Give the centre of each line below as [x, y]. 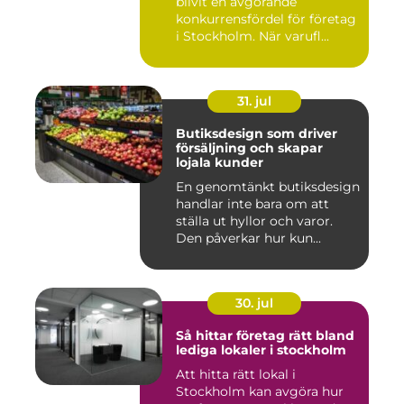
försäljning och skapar [249, 148]
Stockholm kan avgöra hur [260, 392]
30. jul [254, 303]
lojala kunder [220, 163]
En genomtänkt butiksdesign [268, 187]
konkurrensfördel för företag [266, 19]
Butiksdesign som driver [257, 134]
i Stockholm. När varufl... [252, 37]
